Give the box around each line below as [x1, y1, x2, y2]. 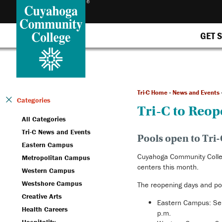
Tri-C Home [137, 88, 167, 97]
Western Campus [22, 166, 75, 175]
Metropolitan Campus [22, 153, 90, 162]
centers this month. [137, 162, 199, 171]
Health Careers [22, 205, 68, 214]
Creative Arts [22, 192, 62, 201]
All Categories [22, 114, 66, 123]
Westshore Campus [22, 179, 82, 188]
